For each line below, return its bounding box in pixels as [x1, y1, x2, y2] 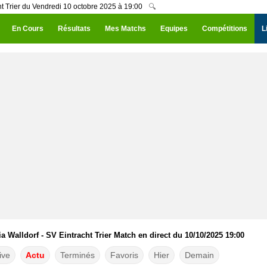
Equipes [160, 24, 188, 33]
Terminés [60, 250, 95, 260]
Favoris [110, 250, 138, 260]
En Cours [12, 24, 44, 33]
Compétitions [202, 24, 247, 33]
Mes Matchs [105, 24, 146, 33]
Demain [184, 250, 214, 260]
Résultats [58, 24, 91, 33]
